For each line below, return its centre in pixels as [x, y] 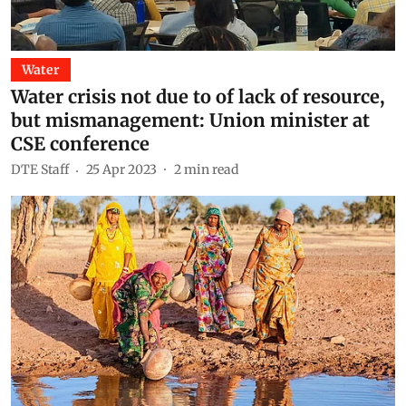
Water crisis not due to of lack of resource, [198, 96]
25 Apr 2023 [121, 169]
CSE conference [80, 143]
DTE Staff [40, 169]
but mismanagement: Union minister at [190, 120]
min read [211, 169]
